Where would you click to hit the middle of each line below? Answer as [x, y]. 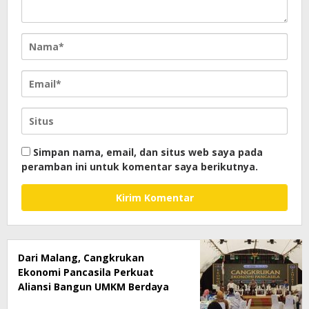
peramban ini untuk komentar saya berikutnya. [140, 166]
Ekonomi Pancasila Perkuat [86, 272]
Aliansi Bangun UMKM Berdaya [93, 286]
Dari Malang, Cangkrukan [81, 257]
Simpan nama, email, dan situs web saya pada [148, 152]
